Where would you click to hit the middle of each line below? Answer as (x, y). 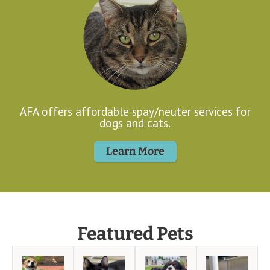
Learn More (135, 151)
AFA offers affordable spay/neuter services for (135, 111)
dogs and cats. (135, 123)
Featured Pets (135, 234)
